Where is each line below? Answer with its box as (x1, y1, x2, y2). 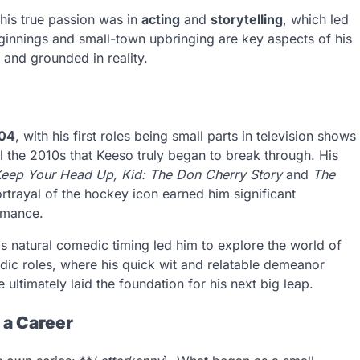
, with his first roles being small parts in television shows (15, 127, 356, 144)
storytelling (211, 11, 283, 28)
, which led (283, 11, 349, 28)
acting (141, 11, 180, 28)
